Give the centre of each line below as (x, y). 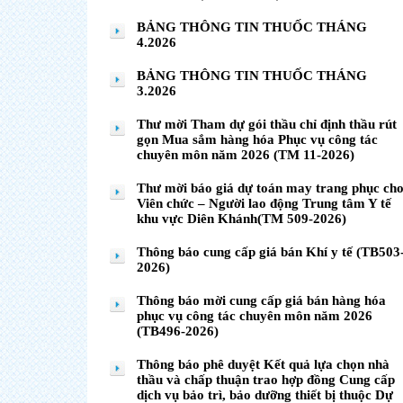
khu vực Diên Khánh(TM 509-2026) (242, 219)
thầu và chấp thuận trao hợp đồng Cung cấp (266, 380)
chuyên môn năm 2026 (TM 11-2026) (246, 155)
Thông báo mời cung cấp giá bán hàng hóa (261, 300)
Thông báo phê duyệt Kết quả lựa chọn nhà (263, 364)
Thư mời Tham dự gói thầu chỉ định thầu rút (267, 124)
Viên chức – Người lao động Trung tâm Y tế (264, 203)
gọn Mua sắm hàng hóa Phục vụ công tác (257, 139)
